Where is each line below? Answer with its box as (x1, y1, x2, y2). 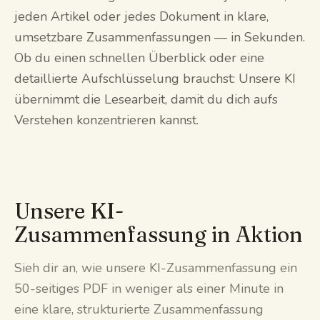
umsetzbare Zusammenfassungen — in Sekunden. (14, 29, 305, 46)
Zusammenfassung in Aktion (14, 221, 303, 248)
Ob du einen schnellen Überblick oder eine (14, 49, 264, 66)
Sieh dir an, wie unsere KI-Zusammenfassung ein (14, 259, 297, 276)
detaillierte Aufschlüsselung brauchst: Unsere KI (14, 70, 296, 87)
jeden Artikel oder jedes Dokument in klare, (14, 8, 269, 25)
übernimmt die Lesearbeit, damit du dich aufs (14, 91, 278, 108)
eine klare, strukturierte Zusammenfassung (14, 301, 264, 318)
